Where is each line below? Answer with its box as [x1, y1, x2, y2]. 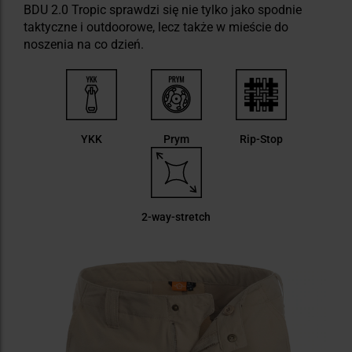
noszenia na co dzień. [24, 37, 144, 53]
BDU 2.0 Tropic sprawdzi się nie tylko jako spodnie [24, 2, 302, 18]
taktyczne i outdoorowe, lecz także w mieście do [24, 20, 288, 35]
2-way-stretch [141, 211, 211, 224]
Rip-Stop [239, 133, 283, 146]
